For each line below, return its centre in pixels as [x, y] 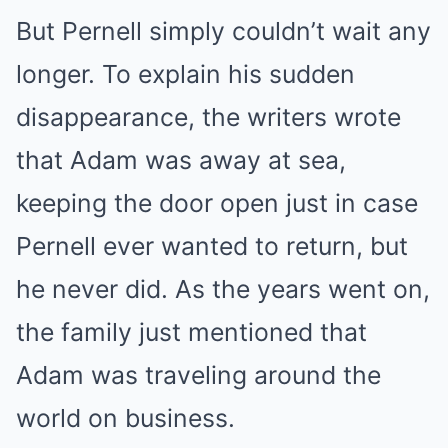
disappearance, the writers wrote [208, 117]
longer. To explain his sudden [185, 74]
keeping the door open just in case [217, 203]
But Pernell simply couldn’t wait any [223, 31]
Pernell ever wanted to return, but [212, 246]
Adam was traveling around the [198, 375]
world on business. [125, 418]
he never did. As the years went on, [223, 289]
